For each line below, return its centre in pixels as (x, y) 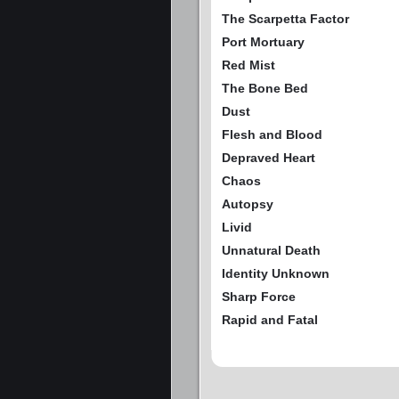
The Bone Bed (265, 89)
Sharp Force (259, 297)
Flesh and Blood (272, 135)
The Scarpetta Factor (285, 19)
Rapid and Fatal (270, 320)
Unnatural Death (271, 251)
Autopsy (248, 204)
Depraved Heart (269, 158)
